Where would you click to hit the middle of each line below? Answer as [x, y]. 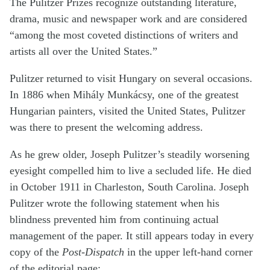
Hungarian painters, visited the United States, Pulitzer [127, 111]
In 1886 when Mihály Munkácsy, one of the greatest [124, 95]
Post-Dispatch [93, 252]
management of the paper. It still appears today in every [132, 236]
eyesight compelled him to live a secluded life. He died [130, 171]
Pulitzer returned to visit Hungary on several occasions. [131, 79]
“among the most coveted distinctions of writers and [124, 35]
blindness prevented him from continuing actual [114, 220]
